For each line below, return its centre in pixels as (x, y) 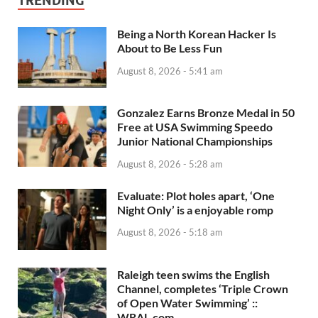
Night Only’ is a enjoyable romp (195, 209)
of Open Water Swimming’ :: (187, 302)
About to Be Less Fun (170, 48)
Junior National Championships (195, 141)
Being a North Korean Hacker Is (197, 33)
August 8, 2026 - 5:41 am (170, 71)
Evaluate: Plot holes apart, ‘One (196, 195)
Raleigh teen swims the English (193, 274)
